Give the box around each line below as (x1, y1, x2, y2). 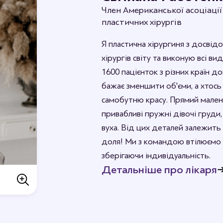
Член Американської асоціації (102, 4, 222, 15)
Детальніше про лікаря (102, 163, 217, 176)
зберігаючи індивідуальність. (102, 150, 211, 160)
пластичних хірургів (102, 16, 182, 27)
